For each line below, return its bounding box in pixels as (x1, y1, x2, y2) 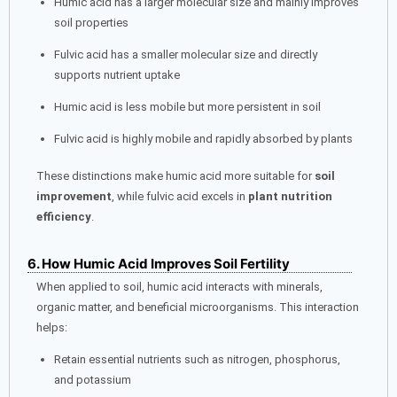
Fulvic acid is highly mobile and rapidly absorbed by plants (53, 131, 353, 145)
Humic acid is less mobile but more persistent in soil (53, 99, 321, 113)
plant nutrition (248, 190, 332, 204)
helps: (36, 321, 67, 335)
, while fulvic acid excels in (112, 190, 248, 204)
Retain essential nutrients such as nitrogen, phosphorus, (53, 353, 340, 367)
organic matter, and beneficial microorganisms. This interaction (36, 300, 359, 315)
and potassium (53, 373, 131, 387)
